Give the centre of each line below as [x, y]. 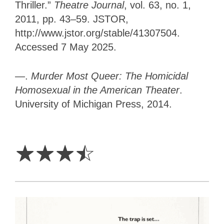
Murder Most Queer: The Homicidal [109, 76]
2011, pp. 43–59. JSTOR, [72, 19]
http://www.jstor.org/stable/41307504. [97, 33]
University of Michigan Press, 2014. [95, 104]
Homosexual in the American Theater [97, 90]
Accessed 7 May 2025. [66, 47]
